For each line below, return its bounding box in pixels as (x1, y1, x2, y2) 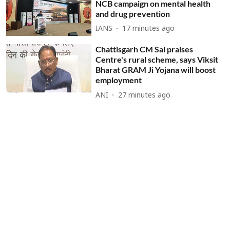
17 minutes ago (122, 25, 175, 34)
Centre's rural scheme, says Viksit (95, 54, 219, 65)
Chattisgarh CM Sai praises (95, 44, 194, 54)
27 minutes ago (118, 91, 171, 100)
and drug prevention (95, 8, 170, 18)
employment (95, 75, 142, 85)
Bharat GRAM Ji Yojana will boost (95, 65, 216, 75)
